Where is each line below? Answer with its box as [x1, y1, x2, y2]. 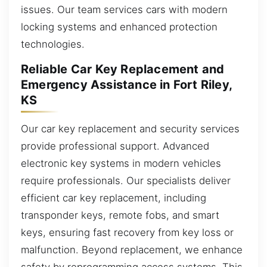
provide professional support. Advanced [21, 139, 209, 152]
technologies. [21, 38, 85, 50]
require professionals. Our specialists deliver [21, 174, 231, 187]
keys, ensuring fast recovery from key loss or [21, 226, 234, 238]
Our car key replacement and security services [21, 122, 240, 135]
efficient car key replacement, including [21, 191, 206, 204]
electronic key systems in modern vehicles [21, 157, 221, 169]
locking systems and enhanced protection [21, 20, 218, 33]
